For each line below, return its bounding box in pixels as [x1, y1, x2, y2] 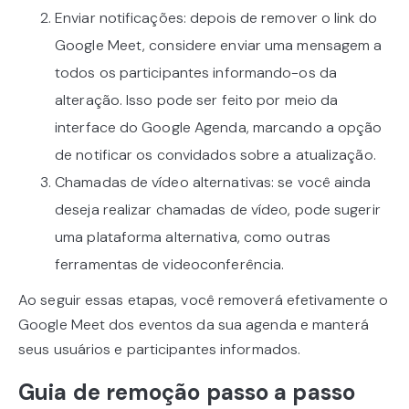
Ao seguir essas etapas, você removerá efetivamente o [18, 290, 389, 310]
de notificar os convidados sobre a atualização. [55, 145, 376, 165]
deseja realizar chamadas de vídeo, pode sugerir [55, 200, 381, 220]
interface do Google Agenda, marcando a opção [55, 118, 383, 138]
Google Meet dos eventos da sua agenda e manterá [18, 315, 369, 335]
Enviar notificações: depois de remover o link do [55, 8, 377, 28]
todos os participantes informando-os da [55, 63, 337, 83]
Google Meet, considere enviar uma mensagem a [55, 36, 383, 56]
